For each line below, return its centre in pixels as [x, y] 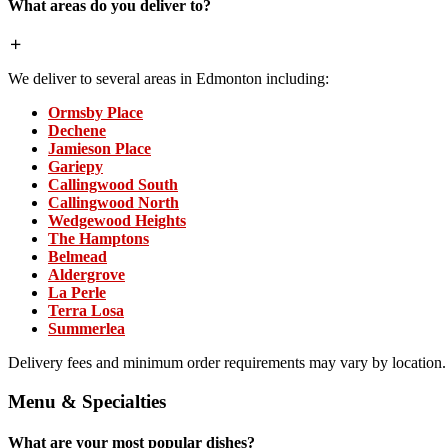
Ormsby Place [95, 112]
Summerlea [86, 328]
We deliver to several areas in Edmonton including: [168, 78]
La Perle [77, 292]
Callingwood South [113, 184]
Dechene [77, 130]
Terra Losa [86, 310]
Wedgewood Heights [117, 220]
